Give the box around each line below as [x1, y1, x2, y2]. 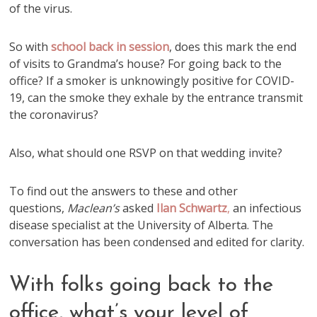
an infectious [230, 200, 302, 216]
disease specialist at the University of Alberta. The [9, 217, 274, 233]
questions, [9, 200, 68, 216]
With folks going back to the [9, 275, 274, 296]
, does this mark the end [169, 39, 297, 54]
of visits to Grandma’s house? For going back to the [9, 56, 282, 71]
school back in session [51, 39, 170, 54]
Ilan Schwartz [156, 200, 228, 216]
